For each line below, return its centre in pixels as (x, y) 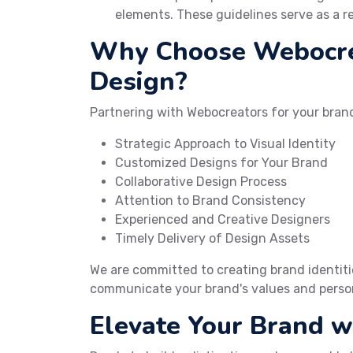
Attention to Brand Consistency (210, 201)
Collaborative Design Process (201, 182)
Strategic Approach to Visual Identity (225, 144)
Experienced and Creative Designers (223, 220)
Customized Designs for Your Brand (221, 163)
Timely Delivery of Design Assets (212, 239)
